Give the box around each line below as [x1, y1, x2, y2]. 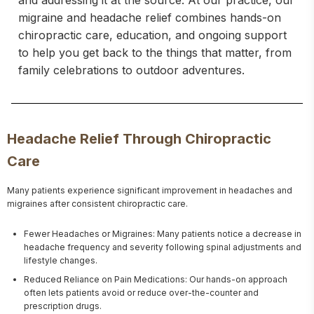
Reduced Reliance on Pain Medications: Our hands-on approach [24, 274, 287, 285]
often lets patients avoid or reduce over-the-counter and [24, 287, 259, 298]
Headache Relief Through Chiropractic [7, 130, 271, 147]
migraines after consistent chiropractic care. [7, 198, 188, 209]
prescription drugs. [24, 301, 102, 311]
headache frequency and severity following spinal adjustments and [24, 242, 301, 252]
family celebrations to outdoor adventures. [18, 63, 245, 77]
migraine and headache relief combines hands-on [18, 11, 281, 25]
